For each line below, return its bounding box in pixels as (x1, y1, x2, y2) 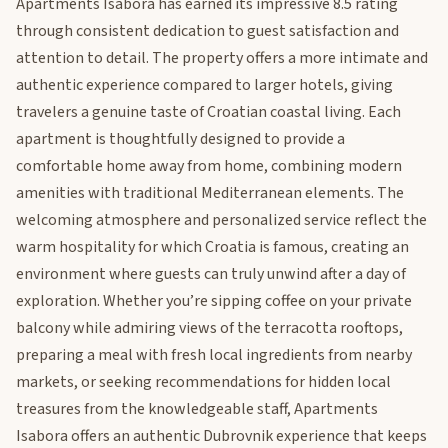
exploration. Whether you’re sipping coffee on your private (16, 289, 412, 312)
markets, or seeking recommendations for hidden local (16, 370, 391, 393)
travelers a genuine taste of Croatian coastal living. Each (16, 100, 401, 123)
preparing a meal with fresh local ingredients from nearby (16, 343, 412, 366)
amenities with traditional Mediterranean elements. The (16, 181, 404, 204)
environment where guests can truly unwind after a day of (16, 262, 406, 285)
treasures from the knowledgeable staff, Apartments (16, 397, 378, 420)
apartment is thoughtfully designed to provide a (16, 127, 345, 150)
